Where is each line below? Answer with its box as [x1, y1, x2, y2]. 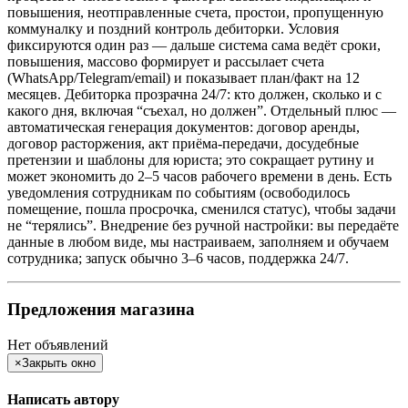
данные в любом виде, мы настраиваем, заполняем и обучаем [7, 233, 389, 250]
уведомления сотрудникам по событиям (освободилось [7, 184, 350, 200]
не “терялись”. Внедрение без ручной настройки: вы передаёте [7, 217, 399, 233]
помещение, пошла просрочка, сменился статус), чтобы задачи [7, 200, 396, 217]
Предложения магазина [7, 300, 195, 320]
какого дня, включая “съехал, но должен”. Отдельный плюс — [7, 102, 396, 118]
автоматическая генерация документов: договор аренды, [7, 118, 360, 135]
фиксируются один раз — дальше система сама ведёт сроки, [7, 36, 381, 53]
